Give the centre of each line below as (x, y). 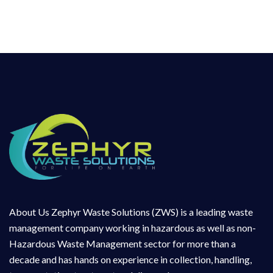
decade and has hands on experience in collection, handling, (130, 260)
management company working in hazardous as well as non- (133, 228)
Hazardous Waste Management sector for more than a (122, 244)
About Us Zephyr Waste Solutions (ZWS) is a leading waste (131, 212)
